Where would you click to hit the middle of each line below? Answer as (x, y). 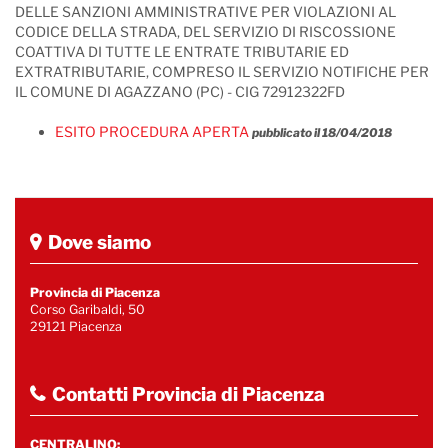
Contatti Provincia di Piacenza (188, 394)
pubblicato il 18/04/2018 (322, 133)
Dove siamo (99, 242)
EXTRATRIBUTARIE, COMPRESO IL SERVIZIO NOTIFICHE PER (222, 71)
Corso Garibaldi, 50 (87, 309)
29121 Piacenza (76, 326)
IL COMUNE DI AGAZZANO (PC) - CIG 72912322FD (180, 91)
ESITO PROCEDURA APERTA (152, 131)
